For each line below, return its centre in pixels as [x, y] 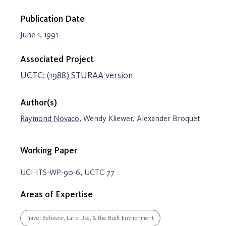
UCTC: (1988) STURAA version [77, 75]
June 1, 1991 [39, 35]
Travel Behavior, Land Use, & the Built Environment [90, 218]
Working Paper [49, 150]
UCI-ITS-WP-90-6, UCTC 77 [67, 172]
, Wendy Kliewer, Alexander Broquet [140, 118]
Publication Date [52, 19]
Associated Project [57, 59]
